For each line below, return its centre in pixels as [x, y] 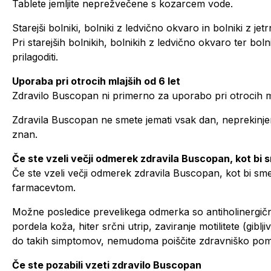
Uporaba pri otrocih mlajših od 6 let [96, 81]
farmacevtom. [44, 188]
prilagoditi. [35, 57]
